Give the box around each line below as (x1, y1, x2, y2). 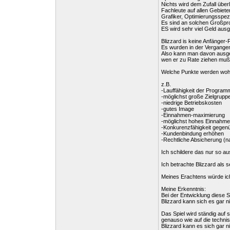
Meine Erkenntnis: (161, 186, 206, 192)
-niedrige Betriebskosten (161, 100, 222, 106)
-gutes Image (161, 106, 194, 112)
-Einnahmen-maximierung (161, 112, 225, 118)
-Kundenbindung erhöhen (161, 130, 224, 137)
